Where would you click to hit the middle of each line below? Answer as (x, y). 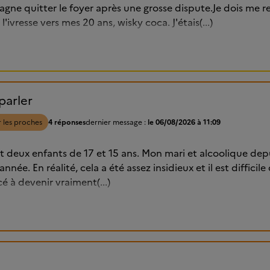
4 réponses (67, 123)
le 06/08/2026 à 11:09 (184, 123)
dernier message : (117, 123)
